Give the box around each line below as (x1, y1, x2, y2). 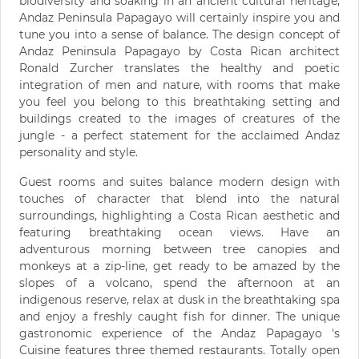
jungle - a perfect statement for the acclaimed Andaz (19, 127, 340, 143)
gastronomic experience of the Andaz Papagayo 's (19, 325, 340, 341)
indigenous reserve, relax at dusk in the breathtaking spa (19, 292, 340, 307)
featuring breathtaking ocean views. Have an (19, 224, 340, 240)
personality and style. (19, 144, 138, 159)
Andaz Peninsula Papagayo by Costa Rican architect (19, 43, 340, 58)
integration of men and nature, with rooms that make (19, 77, 340, 92)
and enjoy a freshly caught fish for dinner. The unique (19, 309, 340, 324)
